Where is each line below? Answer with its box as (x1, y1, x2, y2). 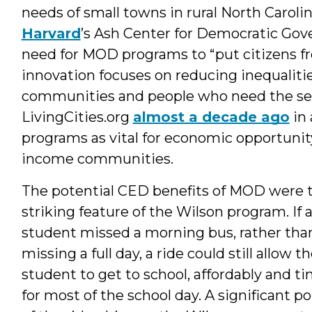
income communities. (21, 150, 173, 167)
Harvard (21, 24, 81, 42)
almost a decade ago (132, 108, 290, 125)
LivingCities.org (21, 108, 133, 125)
